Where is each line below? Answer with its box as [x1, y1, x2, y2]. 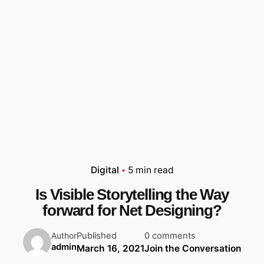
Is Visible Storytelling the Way [35, 186, 229, 203]
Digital [90, 164, 119, 176]
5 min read [127, 164, 174, 176]
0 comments [144, 230, 196, 241]
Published [77, 230, 117, 241]
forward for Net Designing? [42, 202, 222, 219]
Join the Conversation [144, 242, 241, 254]
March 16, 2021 [77, 242, 144, 254]
